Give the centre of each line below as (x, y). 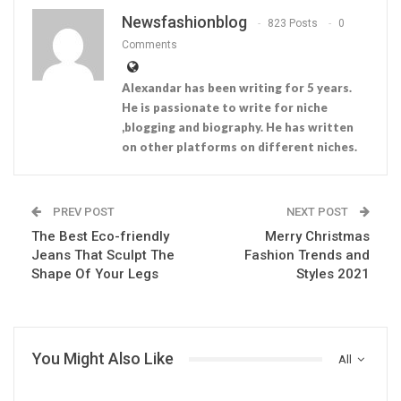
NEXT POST (319, 212)
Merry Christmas (317, 237)
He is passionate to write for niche (225, 108)
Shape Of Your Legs (95, 274)
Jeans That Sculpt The (103, 256)
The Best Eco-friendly (100, 237)
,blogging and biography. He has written (238, 128)
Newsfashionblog (184, 22)
